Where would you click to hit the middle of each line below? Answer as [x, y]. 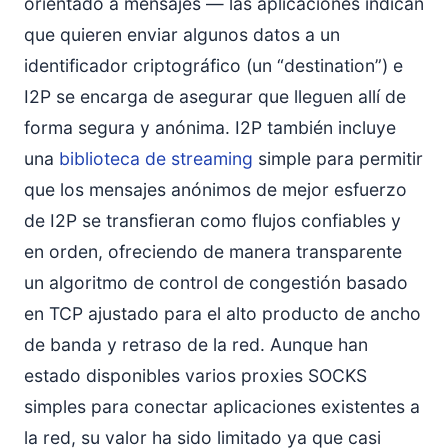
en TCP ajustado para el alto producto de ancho [222, 313]
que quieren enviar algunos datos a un [182, 34]
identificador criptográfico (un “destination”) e [213, 65]
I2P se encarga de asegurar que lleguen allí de [215, 96]
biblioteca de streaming [156, 158]
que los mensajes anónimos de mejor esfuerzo [215, 189]
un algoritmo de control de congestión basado [216, 282]
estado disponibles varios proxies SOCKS [195, 375]
